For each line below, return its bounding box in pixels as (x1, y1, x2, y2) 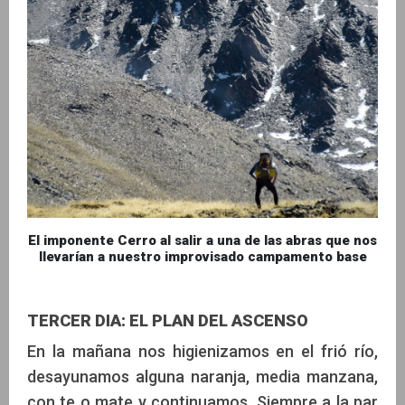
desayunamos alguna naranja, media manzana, (27, 367, 378, 387)
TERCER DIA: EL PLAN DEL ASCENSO (27, 311, 308, 331)
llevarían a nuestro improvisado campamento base (38, 249, 367, 266)
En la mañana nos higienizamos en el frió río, (27, 342, 378, 362)
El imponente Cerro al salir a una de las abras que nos (28, 232, 377, 250)
